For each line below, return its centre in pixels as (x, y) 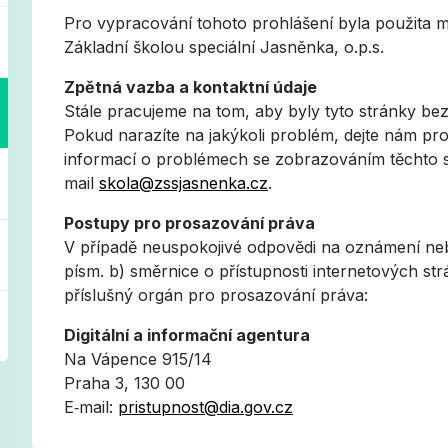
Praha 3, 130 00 (124, 383)
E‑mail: (91, 407)
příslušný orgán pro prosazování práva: (216, 295)
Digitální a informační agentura (187, 335)
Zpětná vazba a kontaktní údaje (190, 87)
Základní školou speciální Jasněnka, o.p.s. (224, 47)
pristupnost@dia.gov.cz (205, 407)
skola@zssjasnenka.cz (183, 183)
